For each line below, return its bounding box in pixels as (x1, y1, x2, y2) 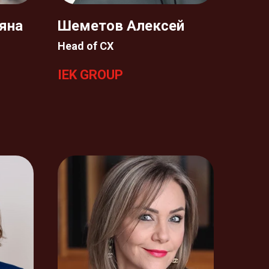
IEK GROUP (58, 67, 123, 82)
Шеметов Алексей (58, 17, 184, 34)
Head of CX (58, 40, 113, 52)
